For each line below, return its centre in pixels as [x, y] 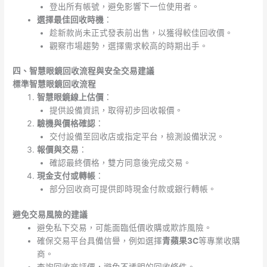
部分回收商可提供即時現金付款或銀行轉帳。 [133, 189]
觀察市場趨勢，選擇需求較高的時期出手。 [128, 46]
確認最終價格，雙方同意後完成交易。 [120, 163]
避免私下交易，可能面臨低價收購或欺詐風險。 [125, 227]
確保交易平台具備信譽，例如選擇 [100, 240]
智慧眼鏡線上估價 [71, 97]
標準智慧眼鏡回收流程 [55, 84]
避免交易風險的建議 [50, 214]
